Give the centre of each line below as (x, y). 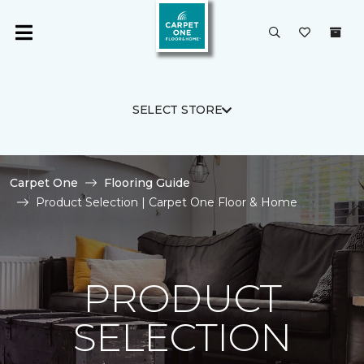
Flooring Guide (147, 183)
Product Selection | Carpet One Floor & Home (167, 202)
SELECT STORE (177, 110)
